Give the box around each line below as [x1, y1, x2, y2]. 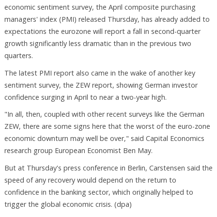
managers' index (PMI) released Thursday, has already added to [4, 14, 210, 24]
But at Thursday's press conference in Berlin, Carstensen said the [4, 163, 213, 173]
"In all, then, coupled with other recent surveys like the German [4, 109, 204, 119]
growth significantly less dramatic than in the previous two [4, 38, 191, 48]
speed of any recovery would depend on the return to [4, 175, 176, 185]
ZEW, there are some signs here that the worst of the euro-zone [4, 122, 210, 131]
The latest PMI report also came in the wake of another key [4, 68, 195, 77]
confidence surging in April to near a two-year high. [4, 92, 167, 102]
